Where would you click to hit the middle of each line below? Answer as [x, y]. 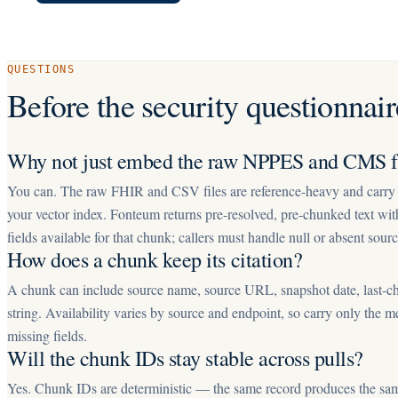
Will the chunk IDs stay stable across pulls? [185, 358]
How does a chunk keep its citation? [155, 259]
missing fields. [47, 335]
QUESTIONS [41, 69]
